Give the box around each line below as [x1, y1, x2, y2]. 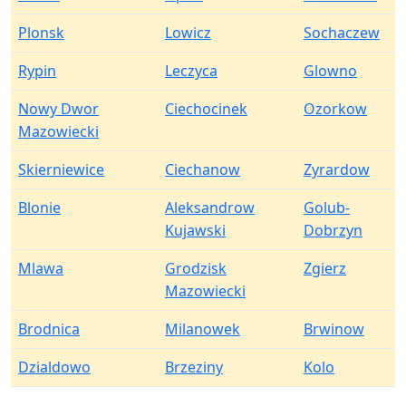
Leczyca [165, 61, 217, 81]
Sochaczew [304, 23, 380, 43]
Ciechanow [165, 159, 240, 179]
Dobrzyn [304, 220, 362, 240]
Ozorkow [304, 99, 367, 119]
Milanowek [165, 319, 240, 339]
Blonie [18, 198, 61, 217]
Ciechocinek [165, 99, 247, 119]
